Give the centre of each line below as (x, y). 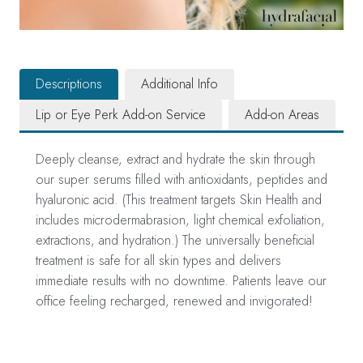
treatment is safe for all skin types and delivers (158, 261)
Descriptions (69, 84)
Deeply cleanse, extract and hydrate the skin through (175, 159)
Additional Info (179, 84)
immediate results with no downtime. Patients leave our (181, 281)
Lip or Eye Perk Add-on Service (121, 115)
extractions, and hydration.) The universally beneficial (175, 240)
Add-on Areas (282, 115)
